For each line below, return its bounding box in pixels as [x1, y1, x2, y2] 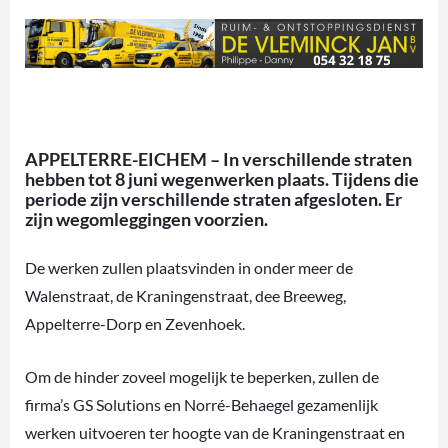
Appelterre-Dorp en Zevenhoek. [25, 313, 245, 333]
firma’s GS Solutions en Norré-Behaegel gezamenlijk [25, 394, 378, 414]
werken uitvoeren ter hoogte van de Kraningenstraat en [25, 422, 405, 442]
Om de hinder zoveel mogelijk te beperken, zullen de [25, 366, 379, 386]
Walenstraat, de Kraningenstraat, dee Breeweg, [25, 285, 346, 305]
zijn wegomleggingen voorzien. [25, 207, 268, 230]
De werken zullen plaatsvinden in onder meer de [25, 257, 353, 277]
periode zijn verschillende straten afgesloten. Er [25, 187, 402, 210]
